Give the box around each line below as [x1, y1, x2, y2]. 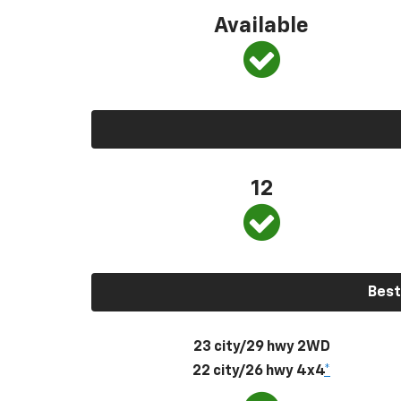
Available [214, 14, 309, 37]
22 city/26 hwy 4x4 [192, 363, 324, 379]
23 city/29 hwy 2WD [192, 339, 330, 354]
